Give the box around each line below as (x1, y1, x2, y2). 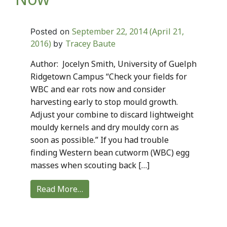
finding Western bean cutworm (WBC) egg (30, 146, 190, 158)
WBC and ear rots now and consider (30, 83, 166, 95)
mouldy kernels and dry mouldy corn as (30, 121, 179, 133)
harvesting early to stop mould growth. (30, 96, 178, 107)
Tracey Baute (65, 37, 116, 49)
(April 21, (147, 25, 184, 37)
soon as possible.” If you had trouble (30, 134, 169, 145)
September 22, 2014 (72, 25, 147, 37)
